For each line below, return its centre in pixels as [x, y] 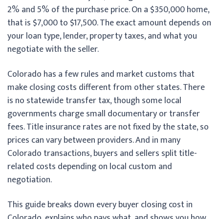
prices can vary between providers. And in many [94, 140]
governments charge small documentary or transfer [104, 114]
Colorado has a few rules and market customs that [101, 74]
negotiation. [30, 180]
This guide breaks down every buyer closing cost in [100, 205]
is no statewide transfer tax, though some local [94, 100]
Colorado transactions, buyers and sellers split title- [102, 153]
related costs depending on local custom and [90, 166]
